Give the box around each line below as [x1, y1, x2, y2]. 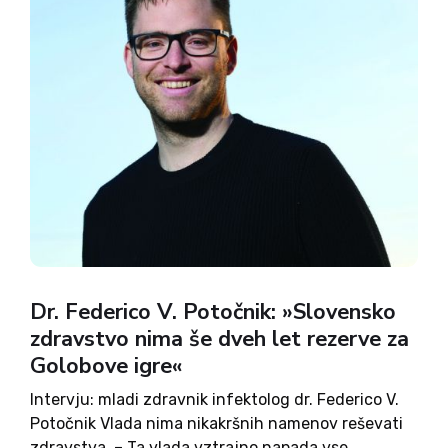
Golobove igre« [30, 351, 182, 381]
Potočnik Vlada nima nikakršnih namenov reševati [30, 414, 403, 433]
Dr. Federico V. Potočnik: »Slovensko [30, 297, 396, 327]
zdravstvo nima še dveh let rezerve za [30, 324, 409, 354]
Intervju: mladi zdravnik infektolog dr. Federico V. [30, 390, 399, 409]
